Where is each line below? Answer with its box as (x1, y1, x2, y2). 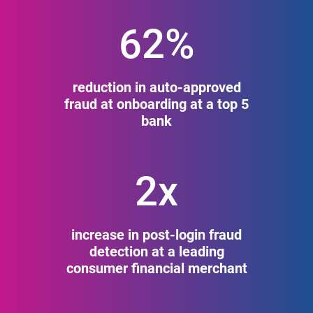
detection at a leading (89, 242, 224, 260)
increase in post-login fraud (71, 226, 242, 243)
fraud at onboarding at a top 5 (64, 95, 249, 112)
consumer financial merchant (66, 259, 247, 277)
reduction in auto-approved (72, 78, 241, 96)
